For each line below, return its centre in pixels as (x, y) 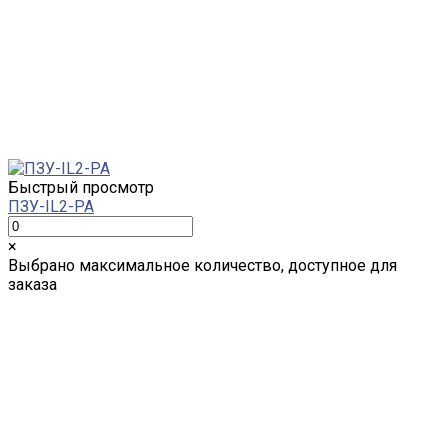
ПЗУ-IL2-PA (51, 206)
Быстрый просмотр (81, 187)
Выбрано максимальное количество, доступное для (202, 265)
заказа (32, 284)
